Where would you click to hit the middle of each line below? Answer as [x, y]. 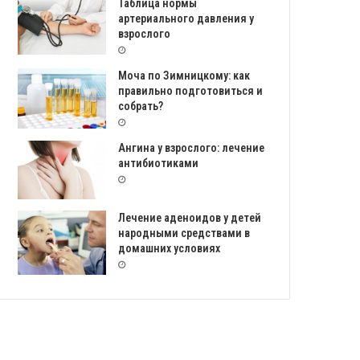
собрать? [141, 106]
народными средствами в [184, 233]
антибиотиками [159, 163]
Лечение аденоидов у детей [190, 217]
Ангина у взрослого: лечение [192, 148]
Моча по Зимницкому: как [184, 76]
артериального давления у [186, 18]
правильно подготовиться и [191, 91]
